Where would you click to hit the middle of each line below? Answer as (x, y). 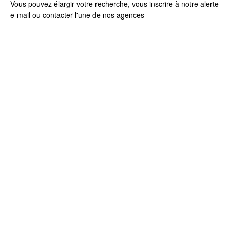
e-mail (20, 15)
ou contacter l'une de (66, 15)
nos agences (123, 15)
